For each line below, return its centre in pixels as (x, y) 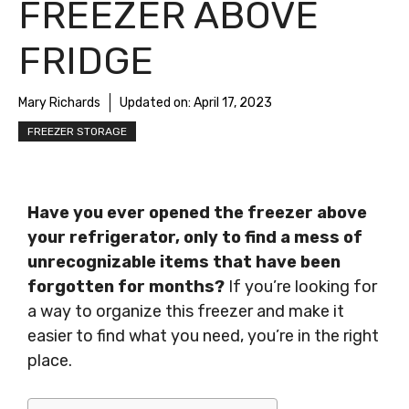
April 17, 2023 (233, 103)
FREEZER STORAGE (77, 131)
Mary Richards (59, 103)
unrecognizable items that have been (184, 262)
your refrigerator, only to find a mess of (195, 237)
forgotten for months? (126, 287)
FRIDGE (86, 61)
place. (50, 361)
